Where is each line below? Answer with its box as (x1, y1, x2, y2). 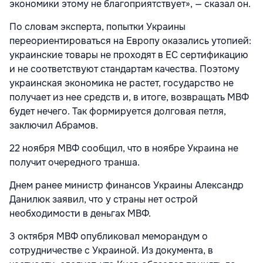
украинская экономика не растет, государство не (9, 77, 234, 90)
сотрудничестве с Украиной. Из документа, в (9, 244, 213, 257)
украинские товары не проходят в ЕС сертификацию (9, 49, 248, 62)
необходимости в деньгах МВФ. (9, 207, 151, 220)
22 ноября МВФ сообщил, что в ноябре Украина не (9, 142, 238, 155)
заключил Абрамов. (9, 119, 98, 132)
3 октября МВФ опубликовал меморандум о (9, 230, 208, 243)
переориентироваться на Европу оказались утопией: (9, 35, 251, 48)
